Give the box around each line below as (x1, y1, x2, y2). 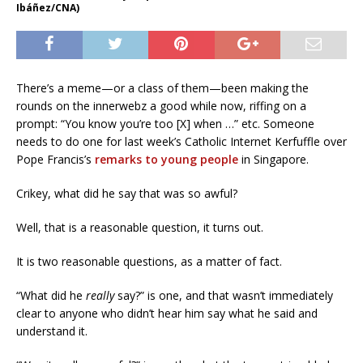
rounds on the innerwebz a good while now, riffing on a (16, 97, 306, 113)
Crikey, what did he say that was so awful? (16, 185, 237, 201)
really (86, 287, 114, 303)
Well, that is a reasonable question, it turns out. (16, 219, 263, 235)
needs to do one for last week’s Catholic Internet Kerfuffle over (16, 133, 347, 149)
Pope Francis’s (16, 151, 95, 167)
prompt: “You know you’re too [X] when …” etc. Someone (16, 115, 314, 131)
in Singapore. (238, 151, 309, 167)
